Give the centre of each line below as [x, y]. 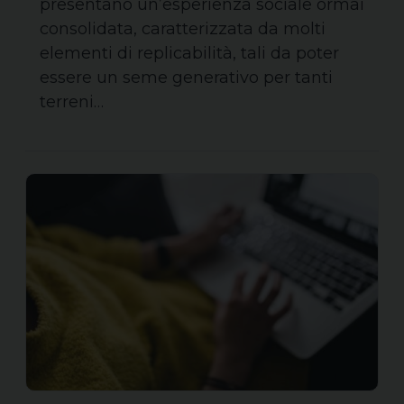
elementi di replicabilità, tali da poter [189, 53]
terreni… [72, 101]
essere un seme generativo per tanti [186, 77]
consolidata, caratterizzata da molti [183, 28]
